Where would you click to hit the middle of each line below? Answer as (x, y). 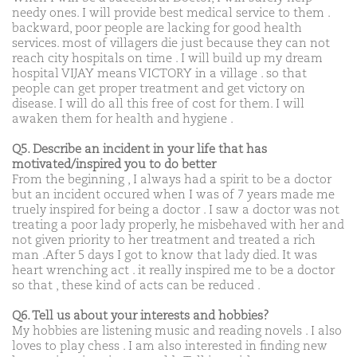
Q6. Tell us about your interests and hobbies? (141, 316)
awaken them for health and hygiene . (123, 119)
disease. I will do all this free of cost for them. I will (158, 104)
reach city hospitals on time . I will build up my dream (167, 58)
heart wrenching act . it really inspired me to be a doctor (173, 270)
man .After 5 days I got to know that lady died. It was (165, 255)
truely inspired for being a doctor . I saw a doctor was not (176, 210)
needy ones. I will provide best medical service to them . (171, 13)
